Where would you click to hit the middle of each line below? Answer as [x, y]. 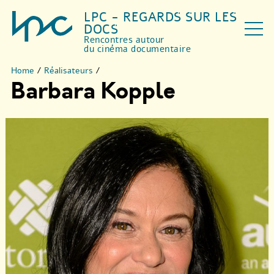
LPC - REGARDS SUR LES [161, 17]
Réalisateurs [68, 71]
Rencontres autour [124, 40]
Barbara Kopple [93, 91]
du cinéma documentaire [138, 49]
